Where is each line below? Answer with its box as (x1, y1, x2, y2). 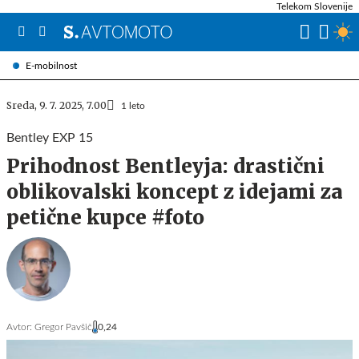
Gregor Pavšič (34, 322, 92, 332)
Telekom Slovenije (276, 2, 353, 11)
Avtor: (6, 322, 32, 332)
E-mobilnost (26, 60, 77, 71)
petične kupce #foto (6, 205, 204, 230)
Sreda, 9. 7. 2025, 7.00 (6, 99, 107, 111)
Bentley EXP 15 (6, 131, 93, 144)
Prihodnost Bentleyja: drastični (6, 154, 325, 179)
